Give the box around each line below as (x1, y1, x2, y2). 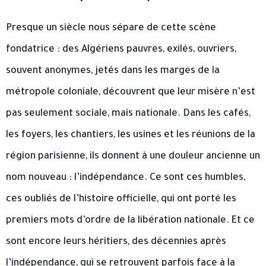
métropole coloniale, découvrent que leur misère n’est (6, 87, 255, 98)
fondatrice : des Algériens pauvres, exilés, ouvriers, (6, 44, 236, 55)
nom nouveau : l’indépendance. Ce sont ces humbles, (6, 172, 245, 183)
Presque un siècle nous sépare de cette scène (6, 23, 216, 34)
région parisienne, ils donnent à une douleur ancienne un (6, 151, 260, 162)
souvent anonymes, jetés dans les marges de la (6, 65, 220, 77)
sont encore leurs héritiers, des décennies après (6, 236, 226, 248)
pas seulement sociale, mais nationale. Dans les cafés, (6, 108, 251, 119)
